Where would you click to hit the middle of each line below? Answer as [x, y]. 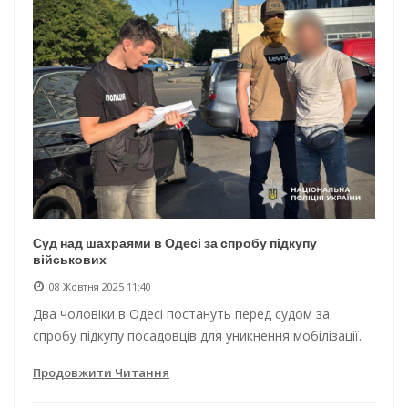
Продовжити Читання [101, 372]
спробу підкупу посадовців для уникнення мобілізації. [197, 335]
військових [70, 259]
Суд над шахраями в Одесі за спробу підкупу [175, 243]
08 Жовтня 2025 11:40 [100, 286]
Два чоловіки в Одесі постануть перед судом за [181, 313]
